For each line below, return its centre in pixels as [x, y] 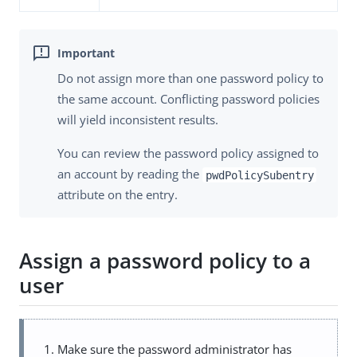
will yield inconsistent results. [138, 120]
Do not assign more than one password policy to [190, 78]
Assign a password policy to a [165, 260]
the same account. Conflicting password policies [188, 99]
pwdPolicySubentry [259, 175]
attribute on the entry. [118, 195]
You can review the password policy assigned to [188, 153]
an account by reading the [130, 174]
